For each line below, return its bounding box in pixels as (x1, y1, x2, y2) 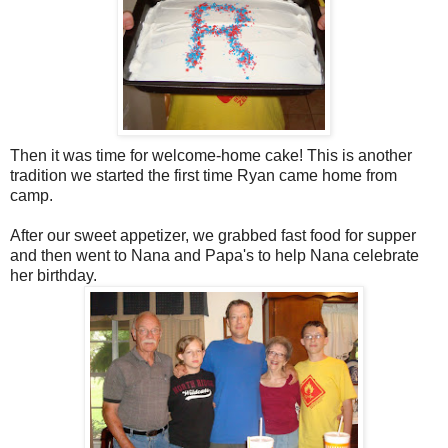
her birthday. (10, 266, 97, 284)
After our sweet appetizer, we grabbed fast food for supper (10, 226, 416, 244)
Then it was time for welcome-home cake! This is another (10, 146, 412, 164)
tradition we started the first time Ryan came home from (10, 166, 397, 184)
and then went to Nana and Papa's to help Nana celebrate (10, 246, 419, 264)
